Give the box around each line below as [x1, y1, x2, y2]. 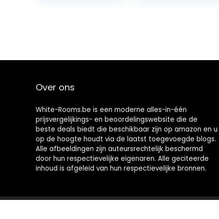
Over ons [35, 81, 75, 94]
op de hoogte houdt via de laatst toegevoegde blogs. [35, 134, 216, 144]
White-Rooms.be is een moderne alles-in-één [35, 105, 187, 115]
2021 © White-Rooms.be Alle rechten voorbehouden [35, 206, 188, 215]
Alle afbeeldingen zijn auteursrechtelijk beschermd [35, 144, 203, 154]
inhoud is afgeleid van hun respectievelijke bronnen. [35, 164, 206, 174]
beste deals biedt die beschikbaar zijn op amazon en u [35, 125, 218, 134]
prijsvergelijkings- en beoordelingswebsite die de [35, 115, 197, 125]
